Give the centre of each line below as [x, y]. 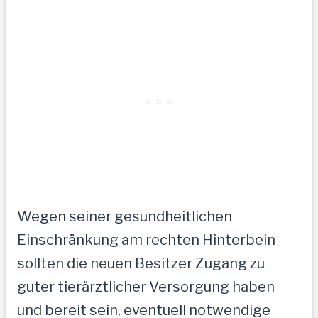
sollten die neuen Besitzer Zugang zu [141, 264]
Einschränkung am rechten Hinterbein [146, 240]
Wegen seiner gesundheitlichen [125, 217]
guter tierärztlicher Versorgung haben [146, 287]
